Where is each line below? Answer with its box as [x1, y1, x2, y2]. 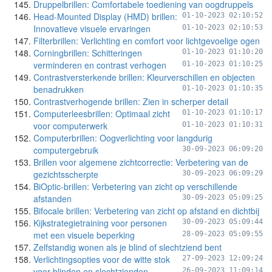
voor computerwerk [33, 120, 107, 132]
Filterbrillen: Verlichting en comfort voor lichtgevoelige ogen [33, 35, 260, 47]
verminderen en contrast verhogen [33, 59, 166, 71]
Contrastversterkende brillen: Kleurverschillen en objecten [33, 71, 255, 83]
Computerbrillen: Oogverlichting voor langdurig [33, 132, 212, 144]
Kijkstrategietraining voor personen [33, 217, 167, 229]
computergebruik [33, 144, 98, 156]
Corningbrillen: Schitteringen [33, 47, 142, 59]
